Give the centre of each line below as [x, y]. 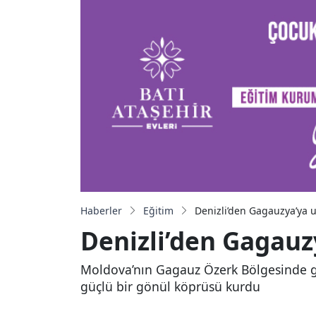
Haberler [101, 211]
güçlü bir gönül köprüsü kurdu [170, 287]
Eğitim [158, 211]
